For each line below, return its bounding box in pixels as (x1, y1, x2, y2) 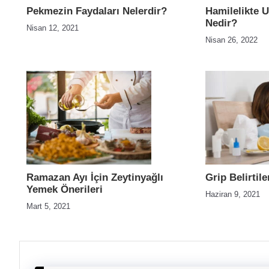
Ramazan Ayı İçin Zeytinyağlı (26, 172, 163, 183)
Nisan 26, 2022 (205, 35, 258, 44)
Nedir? (205, 17, 237, 29)
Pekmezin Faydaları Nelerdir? (26, 5, 167, 17)
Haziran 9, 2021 (205, 190, 260, 199)
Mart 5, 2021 (26, 202, 70, 211)
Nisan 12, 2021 (26, 23, 79, 32)
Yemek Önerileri (26, 184, 103, 195)
